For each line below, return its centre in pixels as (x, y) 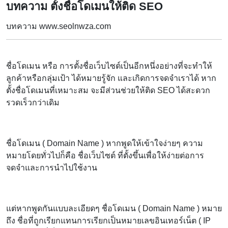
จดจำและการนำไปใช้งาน (52, 167)
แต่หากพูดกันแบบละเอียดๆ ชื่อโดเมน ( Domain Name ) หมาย (114, 208)
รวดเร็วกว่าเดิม (33, 102)
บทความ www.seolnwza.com (59, 26)
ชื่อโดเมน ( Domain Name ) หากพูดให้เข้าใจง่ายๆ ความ (105, 143)
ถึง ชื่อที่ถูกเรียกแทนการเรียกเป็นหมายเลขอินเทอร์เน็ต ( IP (108, 220)
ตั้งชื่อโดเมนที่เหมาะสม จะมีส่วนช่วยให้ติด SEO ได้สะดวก (108, 90)
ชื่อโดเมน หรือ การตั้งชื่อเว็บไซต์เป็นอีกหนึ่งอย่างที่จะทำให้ (109, 66)
